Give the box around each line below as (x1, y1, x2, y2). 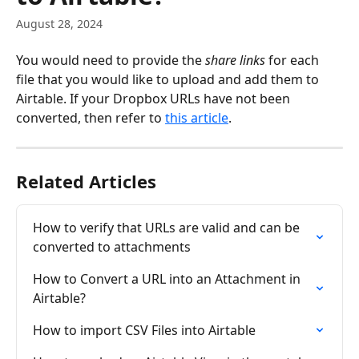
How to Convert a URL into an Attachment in (33, 270, 304, 288)
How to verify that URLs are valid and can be (33, 219, 303, 236)
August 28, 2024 (16, 16, 103, 31)
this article (165, 109, 228, 127)
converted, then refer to (16, 109, 165, 127)
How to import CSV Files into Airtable (33, 321, 256, 339)
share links (205, 51, 265, 69)
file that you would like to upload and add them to (16, 71, 322, 88)
